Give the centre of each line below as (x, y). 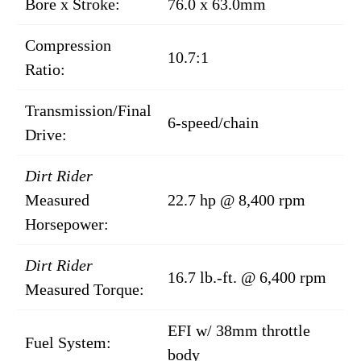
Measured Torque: (85, 290)
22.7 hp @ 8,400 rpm (237, 200)
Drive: (46, 135)
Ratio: (45, 70)
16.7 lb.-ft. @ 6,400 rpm (247, 278)
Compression (68, 46)
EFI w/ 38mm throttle (239, 331)
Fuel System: (68, 343)
